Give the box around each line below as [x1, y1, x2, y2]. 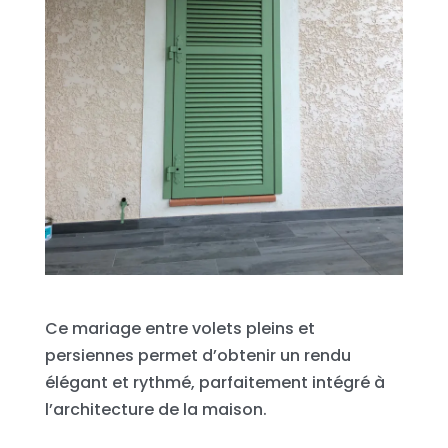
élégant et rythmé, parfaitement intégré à [44, 370, 385, 394]
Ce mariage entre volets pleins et [44, 316, 315, 340]
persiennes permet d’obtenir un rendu [44, 343, 351, 367]
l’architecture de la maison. [44, 397, 267, 421]
